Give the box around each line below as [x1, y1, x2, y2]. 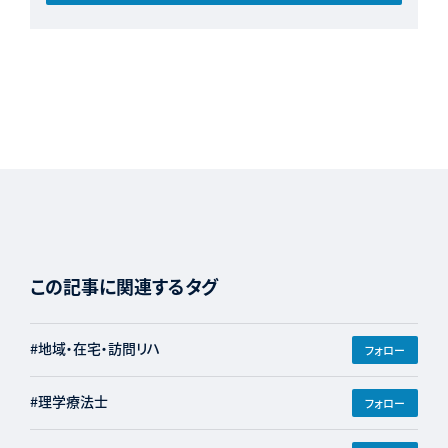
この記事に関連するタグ [29, 273, 218, 300]
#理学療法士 [29, 391, 108, 412]
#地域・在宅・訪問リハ [29, 338, 160, 359]
